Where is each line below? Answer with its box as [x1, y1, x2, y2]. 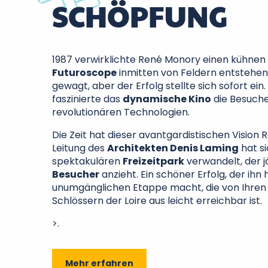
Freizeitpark [123, 154, 184, 168]
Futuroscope [52, 66, 117, 80]
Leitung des [52, 141, 107, 155]
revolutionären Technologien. [52, 105, 190, 119]
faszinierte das [52, 92, 123, 106]
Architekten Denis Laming [107, 141, 239, 155]
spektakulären [52, 154, 123, 168]
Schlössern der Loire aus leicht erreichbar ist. [52, 194, 262, 208]
